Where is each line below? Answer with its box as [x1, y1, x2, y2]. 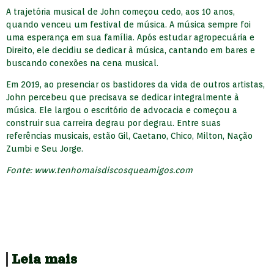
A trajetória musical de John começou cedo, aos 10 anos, [6, 6, 235, 17]
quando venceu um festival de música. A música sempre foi [6, 19, 251, 29]
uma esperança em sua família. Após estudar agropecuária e [6, 32, 254, 42]
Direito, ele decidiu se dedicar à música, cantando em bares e [6, 45, 255, 55]
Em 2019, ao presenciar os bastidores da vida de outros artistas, [6, 79, 265, 89]
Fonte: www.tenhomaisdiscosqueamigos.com [6, 165, 193, 176]
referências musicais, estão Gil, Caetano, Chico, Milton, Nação [6, 130, 253, 141]
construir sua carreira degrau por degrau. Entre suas [6, 117, 221, 128]
